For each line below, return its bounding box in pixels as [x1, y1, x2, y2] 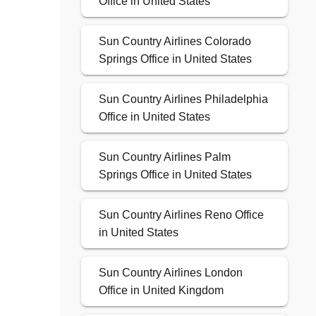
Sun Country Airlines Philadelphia [98, 93, 268, 106]
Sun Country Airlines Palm [98, 151, 231, 164]
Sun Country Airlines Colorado [98, 35, 251, 48]
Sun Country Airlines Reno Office [98, 209, 264, 221]
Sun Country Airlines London [98, 267, 243, 279]
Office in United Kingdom [98, 284, 224, 297]
